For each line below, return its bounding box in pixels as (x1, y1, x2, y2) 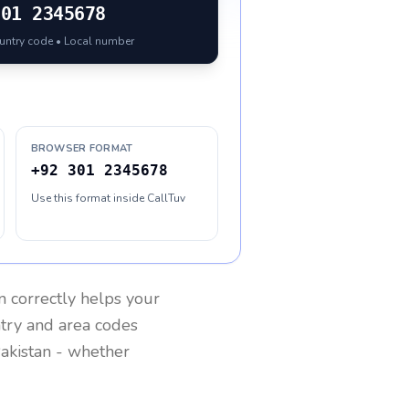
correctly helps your (6, 288, 160, 309)
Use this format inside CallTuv (30, 191, 185, 205)
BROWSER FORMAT (30, 142, 133, 155)
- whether (51, 341, 130, 362)
